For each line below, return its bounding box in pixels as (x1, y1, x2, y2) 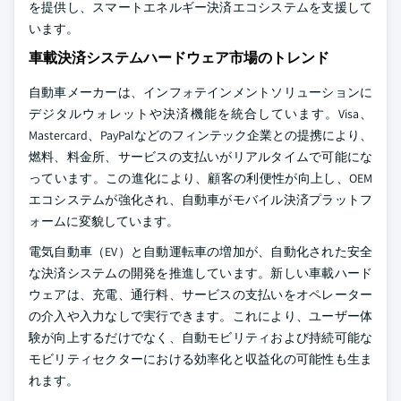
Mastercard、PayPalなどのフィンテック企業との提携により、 (29, 127, 372, 143)
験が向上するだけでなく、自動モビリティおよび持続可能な (29, 329, 372, 346)
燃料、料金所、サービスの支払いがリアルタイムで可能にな (29, 149, 372, 165)
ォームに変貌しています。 (29, 213, 179, 229)
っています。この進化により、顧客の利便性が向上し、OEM (29, 170, 372, 186)
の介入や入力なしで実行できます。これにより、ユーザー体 (29, 308, 372, 324)
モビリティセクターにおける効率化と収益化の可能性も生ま (29, 351, 372, 367)
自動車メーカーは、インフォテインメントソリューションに (29, 84, 372, 100)
